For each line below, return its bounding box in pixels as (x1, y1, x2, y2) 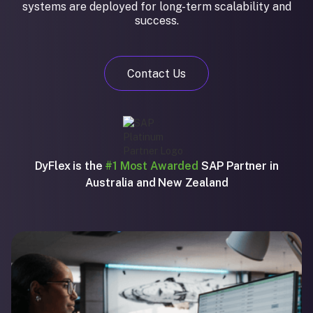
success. (134, 14, 179, 27)
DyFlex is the (34, 159, 105, 173)
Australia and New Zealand (85, 176, 228, 189)
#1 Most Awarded (105, 159, 198, 173)
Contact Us (127, 66, 186, 80)
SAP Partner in (198, 159, 279, 173)
